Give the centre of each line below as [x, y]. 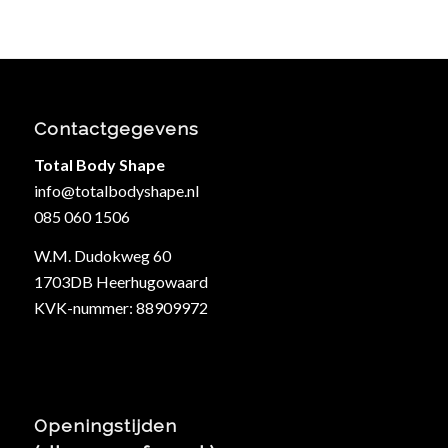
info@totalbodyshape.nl [116, 190]
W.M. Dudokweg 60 [102, 256]
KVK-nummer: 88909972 [120, 308]
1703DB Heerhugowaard [120, 282]
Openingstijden [105, 426]
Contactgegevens [116, 129]
